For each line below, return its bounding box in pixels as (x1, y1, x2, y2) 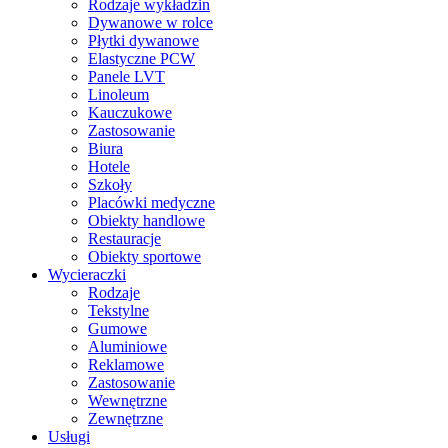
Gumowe (88, 320, 147, 337)
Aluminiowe (88, 338, 167, 355)
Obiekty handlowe (88, 212, 205, 229)
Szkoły (88, 176, 132, 193)
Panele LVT (88, 68, 165, 85)
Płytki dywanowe (88, 32, 199, 49)
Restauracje (88, 230, 161, 247)
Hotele (88, 158, 130, 175)
